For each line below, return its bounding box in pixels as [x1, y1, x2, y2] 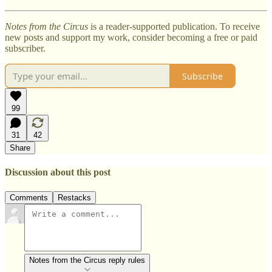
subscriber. [5, 43, 46, 54]
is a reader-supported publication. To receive [88, 21, 260, 32]
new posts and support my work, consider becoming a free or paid [5, 32, 257, 43]
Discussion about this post [5, 167, 110, 178]
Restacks [58, 192, 91, 202]
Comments [10, 192, 48, 202]
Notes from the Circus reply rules [29, 255, 145, 265]
